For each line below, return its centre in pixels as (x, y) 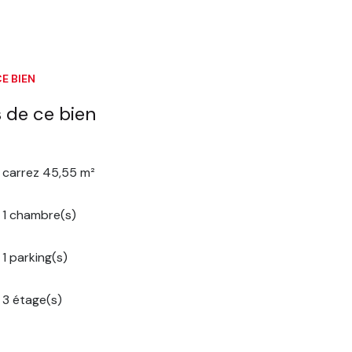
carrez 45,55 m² (49, 172)
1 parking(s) (35, 257)
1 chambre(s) (40, 214)
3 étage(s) (33, 299)
